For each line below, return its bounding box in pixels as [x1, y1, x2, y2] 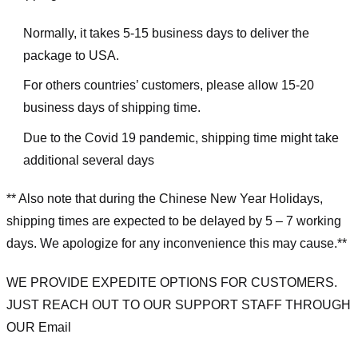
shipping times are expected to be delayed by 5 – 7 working [6, 214, 341, 229]
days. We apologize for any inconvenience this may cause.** [6, 237, 347, 251]
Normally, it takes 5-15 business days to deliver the [22, 26, 309, 40]
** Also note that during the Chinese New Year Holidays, [6, 192, 323, 206]
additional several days [22, 153, 154, 167]
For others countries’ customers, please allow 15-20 [22, 78, 314, 93]
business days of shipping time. [22, 101, 201, 115]
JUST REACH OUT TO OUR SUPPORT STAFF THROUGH [6, 298, 351, 312]
